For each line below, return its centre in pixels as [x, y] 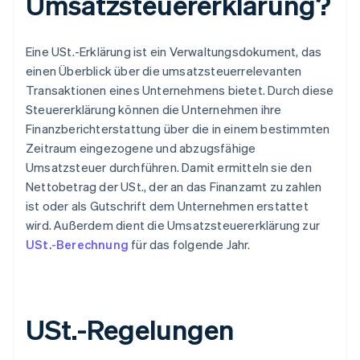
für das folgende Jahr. [190, 245]
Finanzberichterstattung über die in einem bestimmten [178, 129]
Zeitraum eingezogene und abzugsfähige [141, 148]
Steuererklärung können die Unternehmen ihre [154, 110]
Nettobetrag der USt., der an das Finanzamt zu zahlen [174, 187]
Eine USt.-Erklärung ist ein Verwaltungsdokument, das [174, 52]
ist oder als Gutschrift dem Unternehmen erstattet [167, 206]
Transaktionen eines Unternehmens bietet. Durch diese [180, 90]
